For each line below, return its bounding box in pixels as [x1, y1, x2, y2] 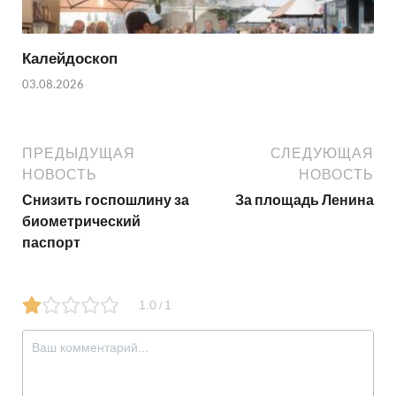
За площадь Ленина [235, 190, 374, 208]
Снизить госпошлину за [22, 190, 189, 208]
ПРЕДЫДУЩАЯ [22, 144, 135, 161]
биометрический [22, 211, 141, 229]
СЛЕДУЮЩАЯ [270, 144, 374, 161]
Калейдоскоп [22, 49, 118, 68]
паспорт [22, 232, 80, 250]
